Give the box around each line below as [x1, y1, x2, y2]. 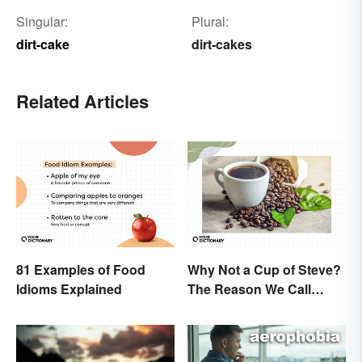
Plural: [191, 12, 229, 32]
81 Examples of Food [16, 259, 145, 279]
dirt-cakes [191, 35, 252, 54]
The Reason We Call [187, 279, 311, 298]
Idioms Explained [16, 279, 122, 298]
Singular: [16, 12, 68, 32]
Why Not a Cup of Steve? [187, 259, 341, 279]
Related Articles [16, 88, 149, 115]
